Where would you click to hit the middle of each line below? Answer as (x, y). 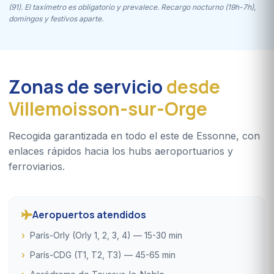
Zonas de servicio (87, 86)
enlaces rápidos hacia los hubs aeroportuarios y (121, 151)
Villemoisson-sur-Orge (108, 108)
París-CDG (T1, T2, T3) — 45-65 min (103, 254)
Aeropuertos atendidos (89, 214)
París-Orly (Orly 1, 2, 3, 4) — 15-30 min (106, 235)
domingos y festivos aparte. (56, 18)
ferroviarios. (37, 166)
